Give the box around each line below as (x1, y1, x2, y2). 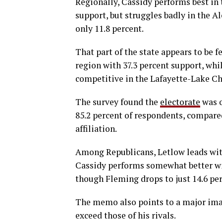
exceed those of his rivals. (75, 209, 176, 221)
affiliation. (75, 122, 117, 134)
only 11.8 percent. (75, 22, 144, 34)
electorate (160, 96, 200, 108)
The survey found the (75, 96, 160, 108)
